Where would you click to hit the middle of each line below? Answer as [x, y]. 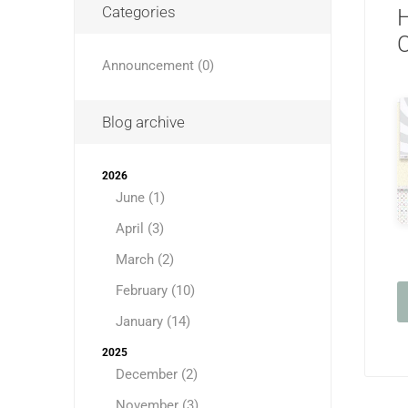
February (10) [155, 291]
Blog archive [143, 122]
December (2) [156, 374]
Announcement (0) [158, 66]
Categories [138, 12]
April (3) [139, 229]
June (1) [140, 198]
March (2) [144, 260]
